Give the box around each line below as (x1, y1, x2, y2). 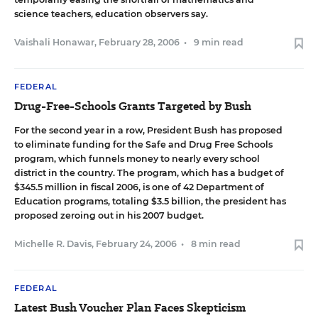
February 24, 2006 (96, 238, 177, 249)
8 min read (191, 238, 241, 249)
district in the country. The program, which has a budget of (14, 168, 284, 178)
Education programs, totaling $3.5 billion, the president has (14, 196, 286, 207)
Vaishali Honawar (14, 37, 94, 48)
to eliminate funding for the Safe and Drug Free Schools (14, 139, 273, 150)
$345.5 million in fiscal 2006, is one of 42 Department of (14, 182, 264, 192)
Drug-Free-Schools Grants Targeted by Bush (14, 98, 251, 114)
